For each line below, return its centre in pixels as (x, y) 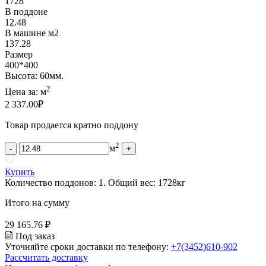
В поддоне (26, 11)
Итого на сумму (37, 202)
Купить (20, 172)
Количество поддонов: (52, 182)
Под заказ (35, 236)
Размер (19, 54)
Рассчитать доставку (46, 257)
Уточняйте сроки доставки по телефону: (88, 246)
